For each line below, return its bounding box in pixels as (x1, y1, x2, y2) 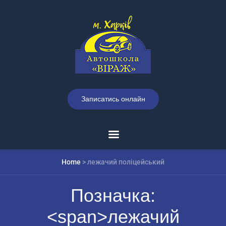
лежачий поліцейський (87, 158, 164, 166)
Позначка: (71, 185, 155, 206)
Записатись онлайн (81, 95, 145, 103)
